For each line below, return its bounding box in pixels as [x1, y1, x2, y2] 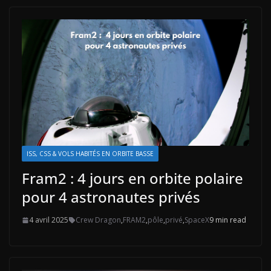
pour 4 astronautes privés [22, 187, 200, 207]
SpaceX [184, 215, 209, 226]
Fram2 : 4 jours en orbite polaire [22, 168, 243, 189]
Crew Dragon [76, 215, 121, 226]
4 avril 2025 [29, 215, 68, 226]
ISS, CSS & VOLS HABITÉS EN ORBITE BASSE [27, 149, 154, 158]
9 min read [209, 215, 246, 226]
